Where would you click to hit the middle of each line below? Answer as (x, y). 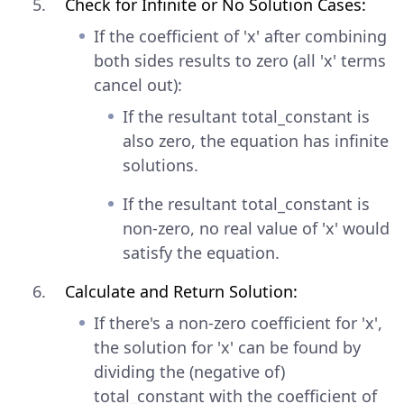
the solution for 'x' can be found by (227, 347)
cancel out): (138, 84)
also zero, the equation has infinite (256, 140)
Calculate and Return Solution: (181, 291)
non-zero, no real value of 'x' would (256, 228)
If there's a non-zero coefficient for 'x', (238, 322)
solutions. (161, 165)
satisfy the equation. (201, 252)
